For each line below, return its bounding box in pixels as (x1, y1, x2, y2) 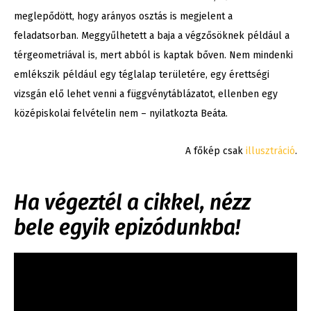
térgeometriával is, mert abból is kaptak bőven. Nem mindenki (14, 49, 293, 62)
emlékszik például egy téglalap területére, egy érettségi (14, 69, 269, 81)
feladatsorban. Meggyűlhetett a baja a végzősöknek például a (14, 30, 289, 42)
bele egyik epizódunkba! (14, 215, 240, 241)
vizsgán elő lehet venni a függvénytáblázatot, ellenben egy (14, 88, 278, 101)
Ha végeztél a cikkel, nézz (14, 190, 251, 216)
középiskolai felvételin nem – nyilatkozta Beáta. (14, 108, 228, 120)
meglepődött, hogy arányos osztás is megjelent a (14, 10, 233, 23)
